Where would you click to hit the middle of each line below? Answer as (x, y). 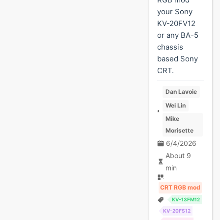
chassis (170, 47)
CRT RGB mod (180, 187)
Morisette (180, 130)
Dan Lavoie (181, 92)
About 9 (179, 155)
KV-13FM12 (186, 199)
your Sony (175, 12)
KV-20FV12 (176, 23)
